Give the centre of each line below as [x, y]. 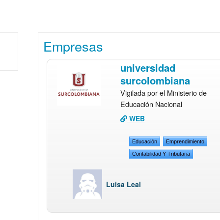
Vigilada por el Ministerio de [163, 93]
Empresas [73, 46]
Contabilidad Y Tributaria [161, 154]
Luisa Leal [124, 184]
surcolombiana [155, 81]
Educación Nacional [151, 104]
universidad [148, 68]
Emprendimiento [185, 142]
